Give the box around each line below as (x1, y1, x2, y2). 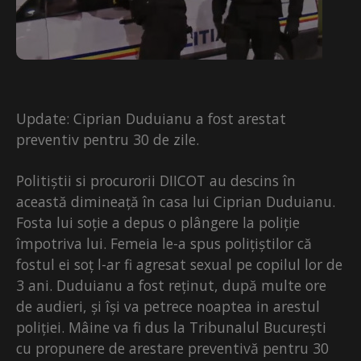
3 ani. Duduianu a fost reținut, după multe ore (16, 276, 326, 295)
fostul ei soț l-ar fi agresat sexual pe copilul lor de (16, 255, 342, 274)
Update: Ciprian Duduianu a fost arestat (16, 109, 286, 128)
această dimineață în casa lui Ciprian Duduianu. (16, 192, 335, 211)
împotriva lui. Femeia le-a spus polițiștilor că (16, 234, 312, 253)
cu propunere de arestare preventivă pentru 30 (16, 338, 329, 358)
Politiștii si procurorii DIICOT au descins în (16, 171, 296, 190)
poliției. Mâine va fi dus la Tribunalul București (16, 317, 326, 337)
